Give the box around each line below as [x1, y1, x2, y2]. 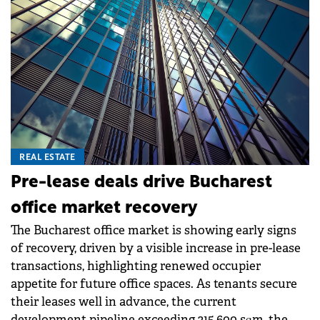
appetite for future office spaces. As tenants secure [11, 276, 297, 291]
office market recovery [11, 199, 197, 217]
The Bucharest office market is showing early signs [11, 222, 296, 238]
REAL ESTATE [19, 153, 76, 162]
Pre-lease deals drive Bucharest [11, 174, 272, 191]
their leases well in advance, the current [11, 294, 236, 309]
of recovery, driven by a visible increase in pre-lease [11, 240, 301, 256]
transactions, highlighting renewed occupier [11, 258, 261, 274]
